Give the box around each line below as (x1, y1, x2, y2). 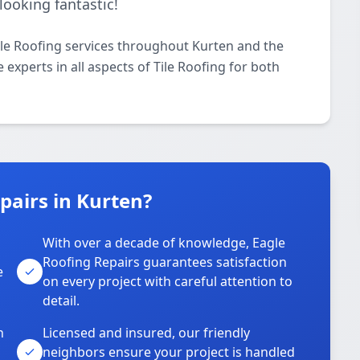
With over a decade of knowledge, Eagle (43, 234, 286, 252)
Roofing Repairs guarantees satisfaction (43, 253, 288, 271)
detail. (43, 292, 80, 309)
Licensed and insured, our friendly (43, 324, 251, 342)
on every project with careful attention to (43, 272, 293, 290)
